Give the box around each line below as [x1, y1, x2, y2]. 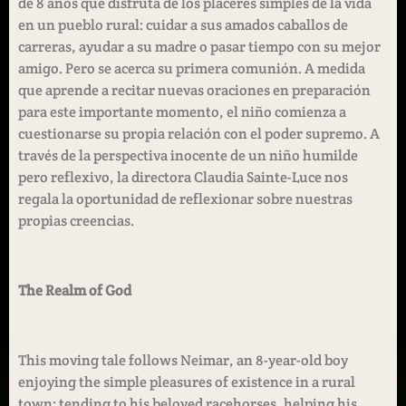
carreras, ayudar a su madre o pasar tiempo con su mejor [18, 37, 381, 57]
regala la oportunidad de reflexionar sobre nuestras [18, 189, 353, 209]
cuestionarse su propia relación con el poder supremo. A [18, 124, 380, 144]
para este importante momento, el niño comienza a [18, 102, 346, 122]
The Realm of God [18, 280, 131, 300]
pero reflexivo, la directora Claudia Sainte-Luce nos [18, 168, 348, 188]
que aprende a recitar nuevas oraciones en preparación [18, 81, 371, 101]
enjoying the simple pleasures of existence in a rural [18, 372, 355, 391]
